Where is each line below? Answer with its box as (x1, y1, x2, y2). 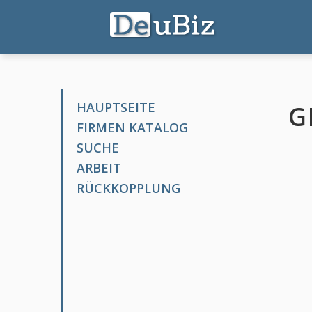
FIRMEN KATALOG (77, 119, 188, 136)
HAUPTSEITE (77, 99, 155, 116)
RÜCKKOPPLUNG (77, 180, 180, 196)
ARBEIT (77, 159, 121, 176)
